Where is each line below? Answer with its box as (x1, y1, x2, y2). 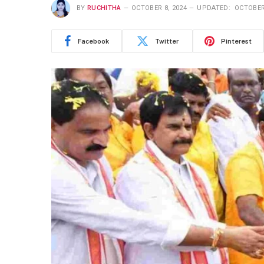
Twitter (154, 37, 179, 45)
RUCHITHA (87, 4, 121, 12)
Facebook (78, 37, 109, 45)
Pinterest (221, 37, 252, 45)
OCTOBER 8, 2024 (131, 4, 187, 12)
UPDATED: (197, 4, 230, 12)
